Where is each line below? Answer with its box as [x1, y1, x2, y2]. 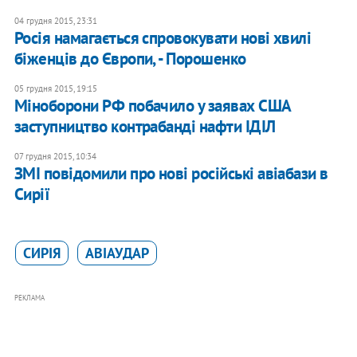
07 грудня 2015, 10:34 [14, 151, 96, 163]
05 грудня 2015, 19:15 [14, 83, 97, 95]
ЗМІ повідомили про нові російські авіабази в [14, 163, 328, 185]
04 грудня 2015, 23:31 [14, 15, 97, 27]
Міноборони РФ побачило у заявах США [14, 95, 291, 117]
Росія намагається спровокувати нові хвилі [14, 27, 312, 49]
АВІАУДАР [84, 244, 149, 263]
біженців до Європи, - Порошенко [14, 48, 246, 70]
